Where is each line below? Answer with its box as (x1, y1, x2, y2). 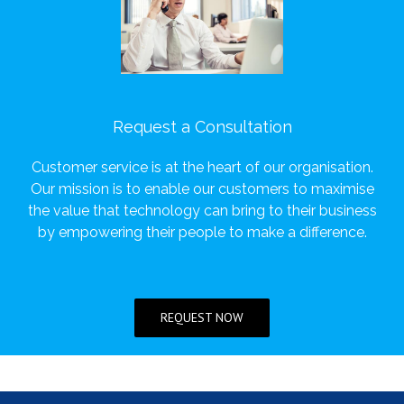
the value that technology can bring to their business (27, 201, 377, 219)
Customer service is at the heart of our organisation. (31, 158, 373, 176)
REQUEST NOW (161, 308, 243, 326)
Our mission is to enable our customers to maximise (30, 179, 374, 197)
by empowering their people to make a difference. (37, 223, 367, 241)
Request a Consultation (112, 117, 292, 137)
